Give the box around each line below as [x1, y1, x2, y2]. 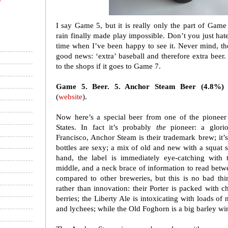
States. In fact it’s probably [56, 123, 156, 132]
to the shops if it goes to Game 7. [56, 62, 161, 71]
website [59, 93, 82, 101]
